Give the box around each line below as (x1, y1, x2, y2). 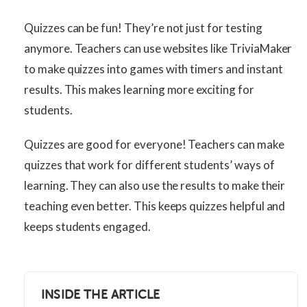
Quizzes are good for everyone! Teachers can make (24, 137, 284, 152)
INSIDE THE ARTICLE (41, 288, 160, 302)
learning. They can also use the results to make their (24, 178, 286, 193)
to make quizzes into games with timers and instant (24, 62, 283, 77)
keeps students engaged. (24, 219, 151, 234)
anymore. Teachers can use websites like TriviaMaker (24, 41, 293, 56)
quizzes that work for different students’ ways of (24, 158, 275, 173)
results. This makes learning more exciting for (24, 82, 254, 97)
